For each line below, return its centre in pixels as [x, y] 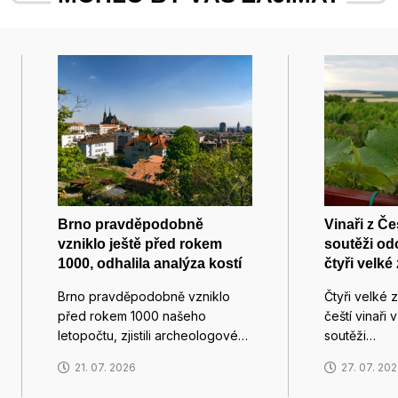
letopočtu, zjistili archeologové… [153, 336]
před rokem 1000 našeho [132, 316]
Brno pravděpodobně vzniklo [144, 297]
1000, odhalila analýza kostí [150, 264]
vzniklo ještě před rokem [140, 244]
